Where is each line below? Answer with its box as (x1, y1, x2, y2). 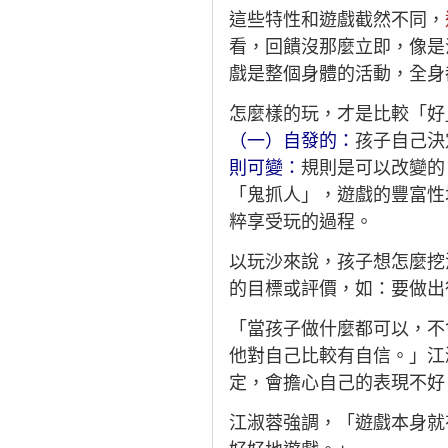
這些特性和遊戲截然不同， (229, 9, 445, 31)
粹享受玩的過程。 (229, 211, 373, 233)
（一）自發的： (229, 130, 355, 152)
